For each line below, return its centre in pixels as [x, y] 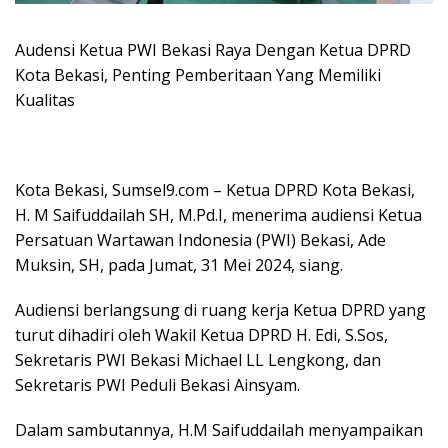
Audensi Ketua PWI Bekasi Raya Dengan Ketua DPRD [213, 50]
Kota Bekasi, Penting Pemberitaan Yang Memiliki [198, 75]
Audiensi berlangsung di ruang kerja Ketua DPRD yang [220, 310]
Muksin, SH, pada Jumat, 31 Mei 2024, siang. [179, 265]
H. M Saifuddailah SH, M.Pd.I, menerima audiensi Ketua [218, 215]
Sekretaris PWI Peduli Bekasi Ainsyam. [157, 385]
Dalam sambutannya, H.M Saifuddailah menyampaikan [219, 430]
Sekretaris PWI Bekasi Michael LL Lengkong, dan [198, 360]
